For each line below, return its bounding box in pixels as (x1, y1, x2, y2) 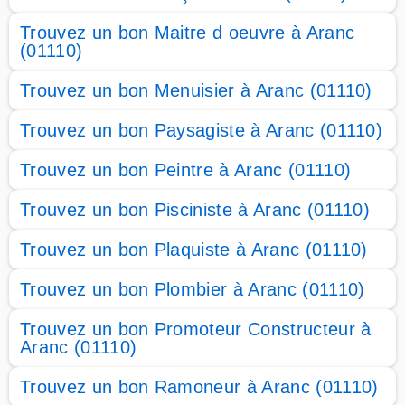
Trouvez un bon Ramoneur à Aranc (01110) (20, 377, 379, 397)
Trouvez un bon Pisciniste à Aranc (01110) (20, 200, 371, 220)
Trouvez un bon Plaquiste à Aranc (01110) (20, 240, 368, 259)
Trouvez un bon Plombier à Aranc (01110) (20, 279, 365, 299)
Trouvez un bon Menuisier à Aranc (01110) (20, 80, 372, 100)
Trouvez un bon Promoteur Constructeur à (20, 319, 372, 339)
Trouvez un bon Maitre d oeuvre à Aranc (20, 23, 355, 42)
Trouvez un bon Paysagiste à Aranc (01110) (20, 120, 383, 140)
